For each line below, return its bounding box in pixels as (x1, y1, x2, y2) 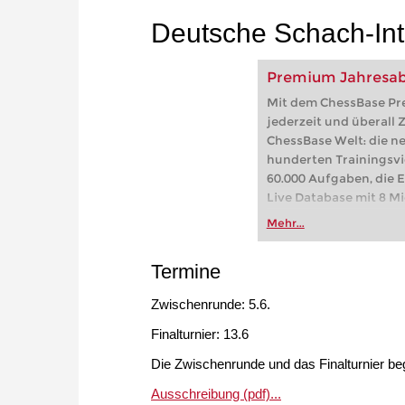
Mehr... (266, 216, 305, 231)
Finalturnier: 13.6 (151, 326, 249, 343)
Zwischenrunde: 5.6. (151, 297, 270, 313)
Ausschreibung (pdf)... (151, 386, 281, 402)
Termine (151, 260, 221, 284)
